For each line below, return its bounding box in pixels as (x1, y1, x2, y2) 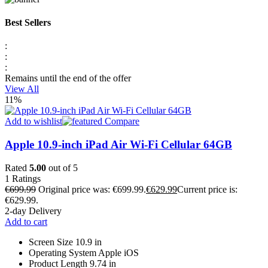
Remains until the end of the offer (5, 73, 131, 84)
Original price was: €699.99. (38, 184, 146, 194)
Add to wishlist (5, 116, 62, 127)
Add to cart (5, 216, 47, 227)
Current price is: (177, 184, 237, 194)
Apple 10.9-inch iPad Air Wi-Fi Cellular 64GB (5, 138, 232, 151)
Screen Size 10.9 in (29, 236, 102, 247)
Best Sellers (5, 17, 51, 28)
